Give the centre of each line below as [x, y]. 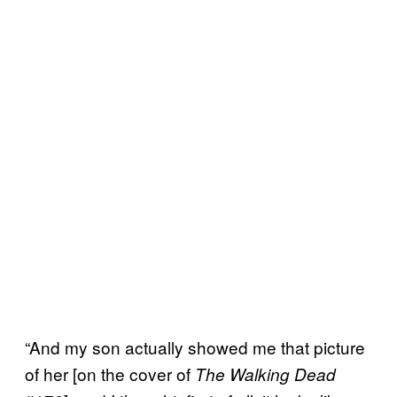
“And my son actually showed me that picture [195, 346]
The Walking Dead [265, 374]
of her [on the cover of [110, 373]
